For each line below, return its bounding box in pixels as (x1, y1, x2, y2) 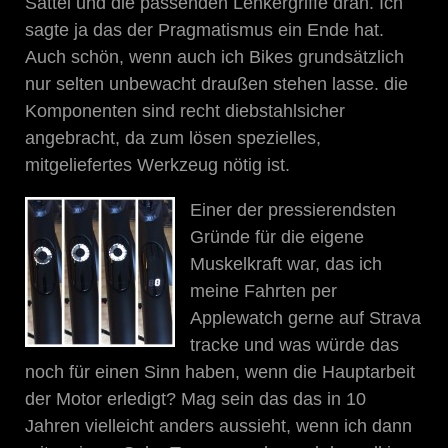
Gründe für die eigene (190, 226, 364, 247)
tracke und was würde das (190, 334, 399, 355)
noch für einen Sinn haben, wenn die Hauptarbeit (25, 361, 415, 382)
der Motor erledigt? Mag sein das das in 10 (25, 388, 366, 409)
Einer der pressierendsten (190, 199, 396, 220)
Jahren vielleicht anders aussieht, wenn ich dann (25, 415, 412, 436)
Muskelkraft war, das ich (190, 253, 382, 274)
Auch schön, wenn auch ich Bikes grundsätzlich (25, 46, 404, 67)
